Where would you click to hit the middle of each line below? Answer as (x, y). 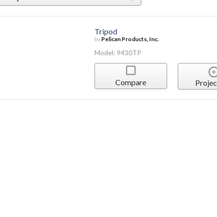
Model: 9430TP (118, 52)
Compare (131, 82)
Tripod (106, 31)
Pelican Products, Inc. (130, 39)
